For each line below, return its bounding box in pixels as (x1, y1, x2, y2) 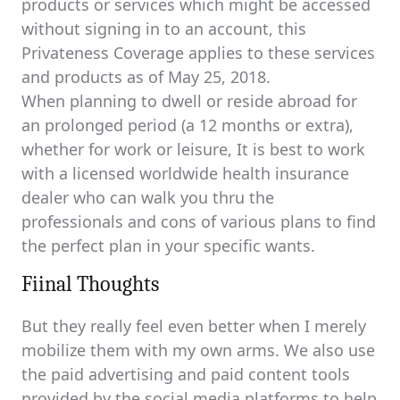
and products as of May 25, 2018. (21, 66, 271, 87)
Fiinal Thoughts (21, 271, 159, 296)
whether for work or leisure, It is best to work (21, 138, 365, 160)
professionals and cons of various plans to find (21, 211, 376, 232)
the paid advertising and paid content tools (21, 363, 350, 385)
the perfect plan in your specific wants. (21, 235, 315, 256)
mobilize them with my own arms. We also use (21, 339, 375, 361)
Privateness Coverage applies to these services (21, 42, 375, 63)
